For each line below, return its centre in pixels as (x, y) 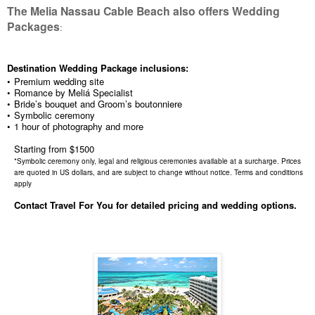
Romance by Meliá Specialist (73, 92)
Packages (33, 26)
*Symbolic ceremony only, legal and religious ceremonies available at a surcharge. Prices (157, 161)
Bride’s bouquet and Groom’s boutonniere (98, 103)
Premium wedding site (59, 81)
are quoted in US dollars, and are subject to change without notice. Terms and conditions (159, 172)
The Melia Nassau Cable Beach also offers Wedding (143, 11)
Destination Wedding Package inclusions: (98, 67)
